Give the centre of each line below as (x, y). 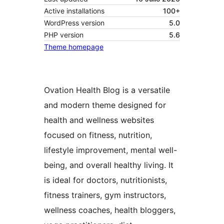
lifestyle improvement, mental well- (110, 150)
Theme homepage (74, 47)
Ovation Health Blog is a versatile (107, 90)
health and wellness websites (99, 120)
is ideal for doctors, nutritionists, (105, 180)
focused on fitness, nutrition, (98, 135)
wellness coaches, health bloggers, (110, 210)
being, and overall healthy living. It (109, 165)
